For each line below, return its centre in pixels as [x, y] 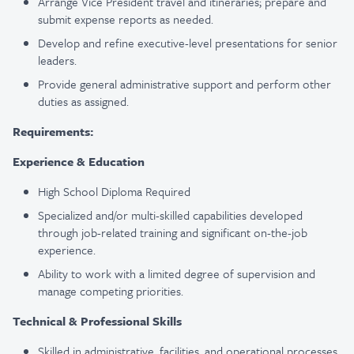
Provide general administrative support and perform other [185, 84]
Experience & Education [79, 161]
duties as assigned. [83, 101]
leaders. [57, 60]
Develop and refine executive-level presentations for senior [188, 43]
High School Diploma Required [114, 191]
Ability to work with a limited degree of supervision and [177, 273]
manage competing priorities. [111, 291]
